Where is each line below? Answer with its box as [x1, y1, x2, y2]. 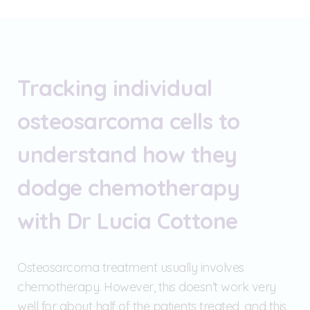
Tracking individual [17, 73, 212, 102]
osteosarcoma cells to [17, 107, 240, 135]
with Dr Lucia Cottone [17, 206, 238, 235]
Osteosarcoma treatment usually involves [17, 259, 244, 275]
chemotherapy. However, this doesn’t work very [17, 278, 276, 295]
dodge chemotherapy [17, 173, 239, 201]
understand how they [17, 140, 237, 168]
